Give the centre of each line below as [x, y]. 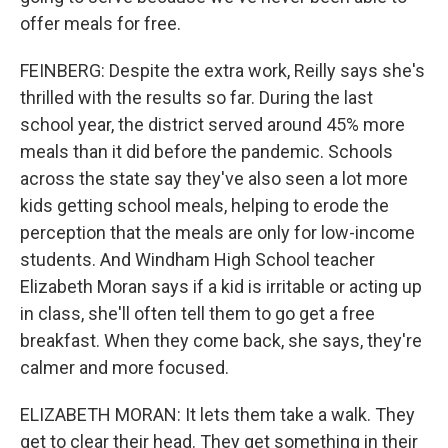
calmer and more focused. [124, 367]
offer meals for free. [100, 23]
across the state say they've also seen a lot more [214, 178]
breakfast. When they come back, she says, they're [221, 340]
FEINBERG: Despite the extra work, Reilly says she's [222, 70]
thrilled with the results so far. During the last [196, 97]
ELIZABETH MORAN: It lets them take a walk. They [217, 414]
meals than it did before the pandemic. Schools [206, 151]
